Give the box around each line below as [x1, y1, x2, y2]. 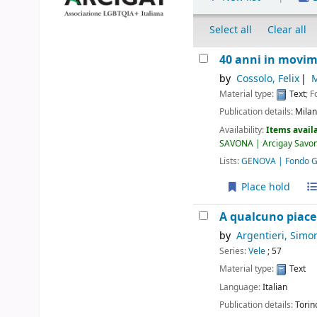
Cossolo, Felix [236, 71, 299, 87]
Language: [219, 280, 263, 294]
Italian [263, 280, 288, 294]
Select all [209, 23, 253, 38]
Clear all [267, 23, 307, 38]
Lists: [219, 154, 240, 168]
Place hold [238, 179, 290, 195]
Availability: [219, 123, 267, 137]
